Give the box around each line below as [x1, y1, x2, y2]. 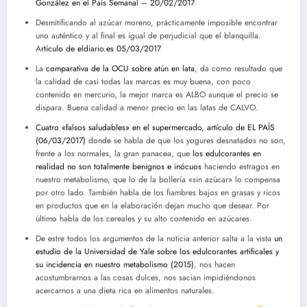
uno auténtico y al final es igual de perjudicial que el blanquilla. [36, 29, 261, 42]
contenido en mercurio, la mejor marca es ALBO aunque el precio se [36, 88, 278, 101]
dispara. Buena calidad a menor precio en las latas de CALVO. [36, 101, 258, 114]
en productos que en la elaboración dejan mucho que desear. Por [36, 199, 269, 212]
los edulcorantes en [190, 147, 261, 160]
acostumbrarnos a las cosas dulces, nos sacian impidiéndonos [36, 271, 256, 284]
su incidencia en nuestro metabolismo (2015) [36, 258, 194, 271]
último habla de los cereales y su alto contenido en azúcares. [36, 212, 252, 225]
